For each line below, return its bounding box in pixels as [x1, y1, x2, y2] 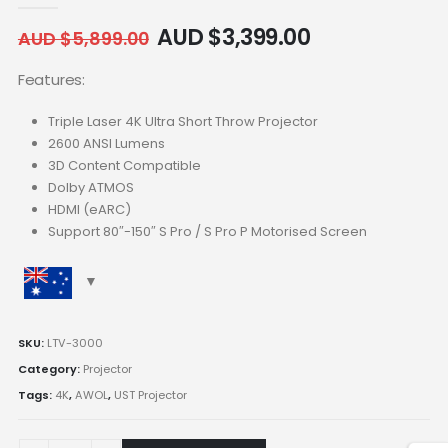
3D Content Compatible [47, 155, 201, 175]
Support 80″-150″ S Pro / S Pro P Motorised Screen [47, 221, 367, 241]
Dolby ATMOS [47, 177, 134, 197]
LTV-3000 [46, 335, 103, 352]
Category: [17, 360, 83, 377]
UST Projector [113, 386, 187, 403]
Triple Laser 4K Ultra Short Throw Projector [47, 111, 318, 131]
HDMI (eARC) [47, 199, 131, 219]
